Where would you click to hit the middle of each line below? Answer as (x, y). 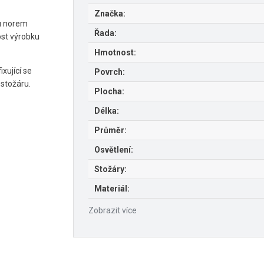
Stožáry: (110, 169)
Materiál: (112, 189)
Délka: (107, 111)
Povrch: (110, 72)
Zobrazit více (113, 211)
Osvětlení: (114, 150)
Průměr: (110, 131)
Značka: (110, 14)
